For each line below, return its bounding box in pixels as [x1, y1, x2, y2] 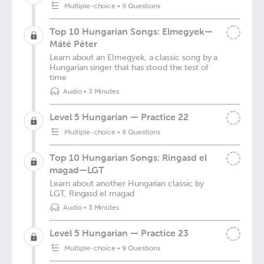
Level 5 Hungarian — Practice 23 [49, 227, 189, 239]
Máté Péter [49, 38, 97, 49]
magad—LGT [49, 164, 104, 176]
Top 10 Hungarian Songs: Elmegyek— [49, 25, 213, 37]
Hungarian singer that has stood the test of [49, 62, 209, 72]
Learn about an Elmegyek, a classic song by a [49, 52, 218, 62]
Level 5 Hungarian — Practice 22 [49, 111, 189, 123]
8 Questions [122, 128, 160, 136]
